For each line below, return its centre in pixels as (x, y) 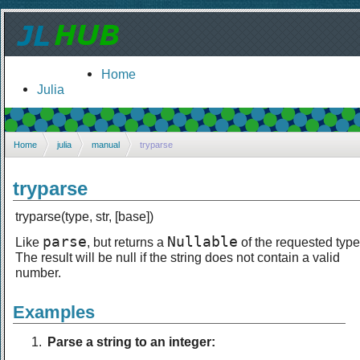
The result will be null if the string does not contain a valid (178, 257)
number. (38, 272)
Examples (54, 312)
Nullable (202, 241)
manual (106, 144)
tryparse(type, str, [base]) (84, 216)
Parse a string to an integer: (131, 341)
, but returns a (127, 241)
